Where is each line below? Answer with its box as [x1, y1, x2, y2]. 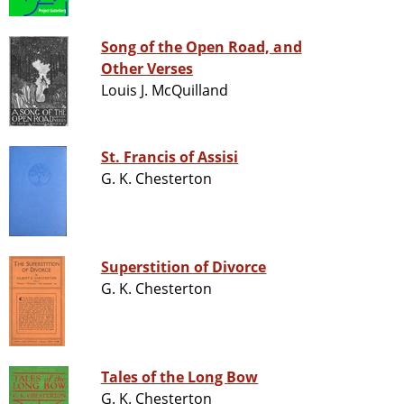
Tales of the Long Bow [100, 367, 259, 388]
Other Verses [100, 59, 194, 79]
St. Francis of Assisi [100, 147, 239, 168]
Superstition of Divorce [100, 257, 267, 278]
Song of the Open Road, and [100, 37, 302, 58]
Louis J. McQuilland [100, 80, 229, 101]
